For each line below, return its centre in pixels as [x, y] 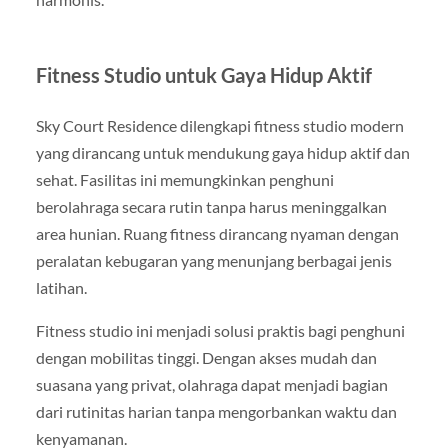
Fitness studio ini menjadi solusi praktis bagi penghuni [220, 331]
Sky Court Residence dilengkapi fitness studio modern [219, 126]
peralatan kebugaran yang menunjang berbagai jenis [213, 261]
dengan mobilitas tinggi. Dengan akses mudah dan [206, 358]
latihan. [61, 288]
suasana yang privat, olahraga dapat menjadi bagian [211, 385]
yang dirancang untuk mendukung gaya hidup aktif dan [222, 153]
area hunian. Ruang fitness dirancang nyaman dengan [217, 234]
